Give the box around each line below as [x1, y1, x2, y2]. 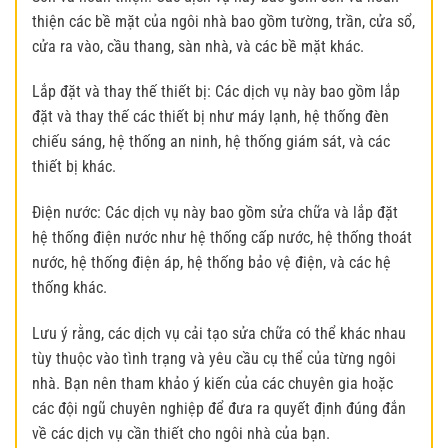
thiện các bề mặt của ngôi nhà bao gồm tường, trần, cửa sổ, [32, 11, 415, 31]
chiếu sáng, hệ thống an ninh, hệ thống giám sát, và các [32, 132, 390, 152]
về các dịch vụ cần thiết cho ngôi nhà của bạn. [32, 423, 330, 443]
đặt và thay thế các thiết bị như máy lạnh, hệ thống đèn [32, 107, 389, 127]
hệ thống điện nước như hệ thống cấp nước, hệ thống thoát [32, 228, 412, 248]
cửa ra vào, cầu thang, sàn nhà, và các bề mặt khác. [32, 36, 364, 56]
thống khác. [32, 278, 107, 298]
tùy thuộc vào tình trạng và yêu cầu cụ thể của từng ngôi [32, 348, 396, 368]
